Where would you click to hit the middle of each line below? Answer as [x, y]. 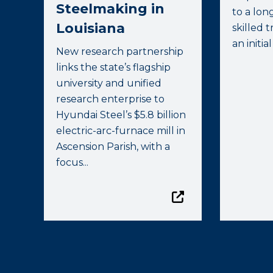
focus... [72, 162]
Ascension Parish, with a [113, 147]
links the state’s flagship [113, 67]
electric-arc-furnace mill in [121, 131]
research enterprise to [110, 99]
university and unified [109, 83]
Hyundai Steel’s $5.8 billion [121, 115]
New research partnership [120, 51]
